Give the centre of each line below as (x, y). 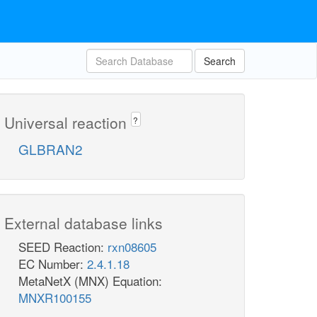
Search (220, 61)
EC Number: (53, 264)
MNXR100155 (55, 298)
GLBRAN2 (51, 149)
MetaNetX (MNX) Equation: (90, 281)
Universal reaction (68, 122)
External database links (83, 223)
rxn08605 (132, 247)
